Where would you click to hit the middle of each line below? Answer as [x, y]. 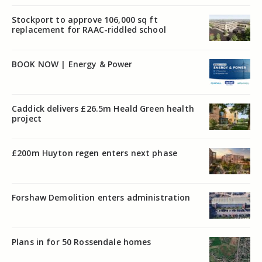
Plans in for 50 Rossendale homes [82, 242]
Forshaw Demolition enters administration [101, 197]
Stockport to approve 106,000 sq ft [85, 19]
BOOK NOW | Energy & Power [72, 64]
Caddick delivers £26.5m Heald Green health [103, 108]
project [27, 118]
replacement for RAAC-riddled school [89, 29]
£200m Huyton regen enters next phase [95, 153]
